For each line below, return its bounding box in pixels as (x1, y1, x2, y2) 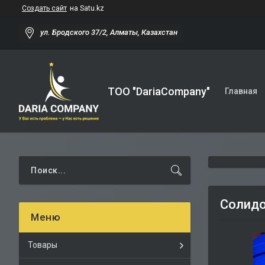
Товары (28, 240, 57, 250)
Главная (225, 86, 257, 96)
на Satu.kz (70, 4, 104, 12)
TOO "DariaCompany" (108, 85, 210, 98)
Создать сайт (22, 4, 67, 12)
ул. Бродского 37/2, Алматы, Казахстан (40, 28, 177, 37)
